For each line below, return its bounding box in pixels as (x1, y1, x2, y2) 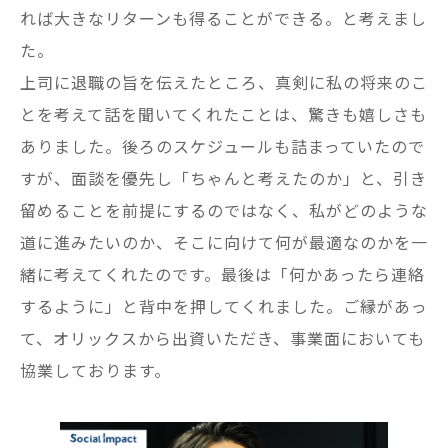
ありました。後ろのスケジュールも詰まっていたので (20, 133, 425, 158)
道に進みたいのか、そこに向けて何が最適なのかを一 (20, 229, 428, 254)
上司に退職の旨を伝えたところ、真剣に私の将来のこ (20, 69, 428, 94)
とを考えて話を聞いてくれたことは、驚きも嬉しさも (20, 101, 427, 126)
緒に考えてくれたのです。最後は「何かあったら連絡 (20, 261, 425, 286)
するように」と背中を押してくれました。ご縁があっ (20, 293, 428, 318)
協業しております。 (20, 357, 171, 382)
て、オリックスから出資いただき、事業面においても (20, 325, 425, 350)
